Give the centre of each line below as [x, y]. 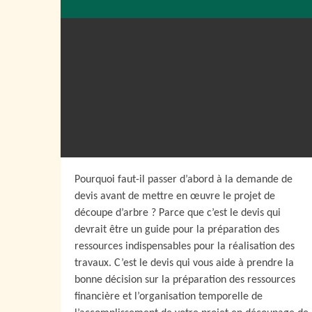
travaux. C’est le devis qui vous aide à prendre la [184, 263]
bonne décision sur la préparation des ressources [185, 280]
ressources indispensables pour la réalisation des [185, 247]
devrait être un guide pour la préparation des [177, 230]
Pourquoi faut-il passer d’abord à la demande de [184, 180]
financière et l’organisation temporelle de [169, 297]
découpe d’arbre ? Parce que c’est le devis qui [178, 213]
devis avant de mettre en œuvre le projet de [175, 196]
